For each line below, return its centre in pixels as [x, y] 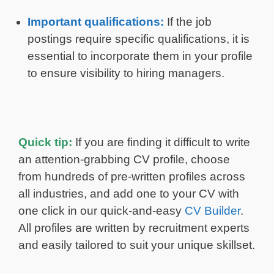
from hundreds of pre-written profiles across [132, 176]
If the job [189, 21]
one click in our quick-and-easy [102, 210]
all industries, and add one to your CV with [129, 193]
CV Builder [213, 210]
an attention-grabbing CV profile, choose [124, 159]
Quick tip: [45, 142]
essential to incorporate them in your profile [140, 56]
